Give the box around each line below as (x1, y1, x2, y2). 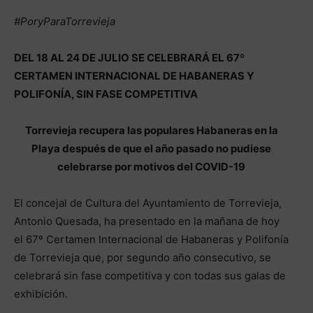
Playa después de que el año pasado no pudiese (31, 141, 271, 155)
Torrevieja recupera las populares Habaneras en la (24, 123, 278, 137)
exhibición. (14, 286, 68, 300)
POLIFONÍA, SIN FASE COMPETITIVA (14, 87, 198, 101)
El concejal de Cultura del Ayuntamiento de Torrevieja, (14, 196, 282, 210)
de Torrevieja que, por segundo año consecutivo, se (14, 250, 271, 264)
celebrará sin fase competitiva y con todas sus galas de (14, 268, 286, 282)
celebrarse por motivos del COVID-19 (57, 159, 245, 173)
